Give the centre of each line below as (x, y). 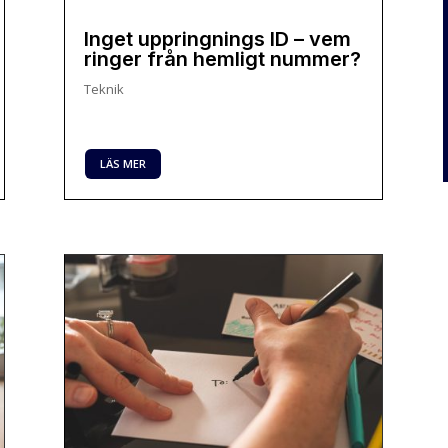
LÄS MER (123, 163)
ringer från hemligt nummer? (223, 58)
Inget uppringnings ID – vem (218, 38)
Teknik (104, 88)
